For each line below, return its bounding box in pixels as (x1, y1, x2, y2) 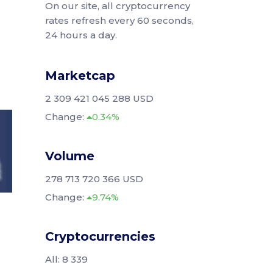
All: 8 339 (44, 253, 88, 265)
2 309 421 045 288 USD (44, 93, 154, 104)
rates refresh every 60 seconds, (44, 15, 194, 26)
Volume (44, 149, 94, 163)
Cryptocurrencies (44, 229, 155, 244)
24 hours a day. (44, 29, 117, 41)
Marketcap (44, 68, 115, 83)
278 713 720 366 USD (44, 173, 143, 185)
